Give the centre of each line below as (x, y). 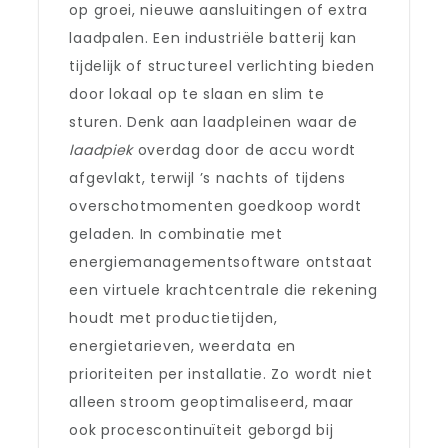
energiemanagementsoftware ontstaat (221, 262)
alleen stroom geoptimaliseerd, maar (211, 402)
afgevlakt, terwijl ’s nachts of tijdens (207, 178)
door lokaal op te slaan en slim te (197, 94)
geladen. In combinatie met (176, 234)
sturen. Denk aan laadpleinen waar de (213, 122)
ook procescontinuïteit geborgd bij (201, 430)
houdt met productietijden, (173, 318)
